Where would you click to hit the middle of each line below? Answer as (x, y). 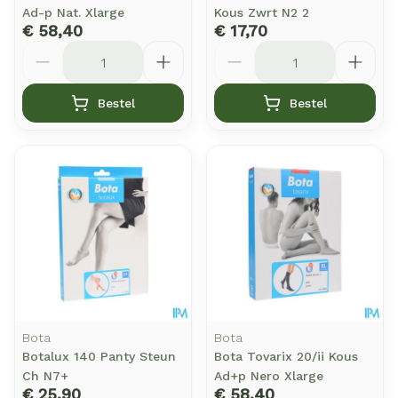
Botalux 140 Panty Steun (99, 356)
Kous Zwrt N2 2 (262, 12)
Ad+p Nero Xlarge (269, 376)
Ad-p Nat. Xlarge (73, 12)
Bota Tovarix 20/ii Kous (286, 356)
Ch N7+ (45, 376)
